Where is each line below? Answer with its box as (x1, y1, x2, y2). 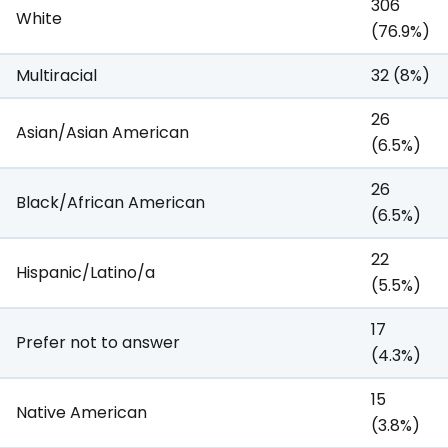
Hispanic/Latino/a (16, 261, 155, 285)
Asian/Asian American (16, 121, 189, 145)
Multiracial (16, 64, 97, 88)
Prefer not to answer (16, 331, 180, 355)
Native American (16, 401, 147, 425)
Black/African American (16, 191, 205, 215)
